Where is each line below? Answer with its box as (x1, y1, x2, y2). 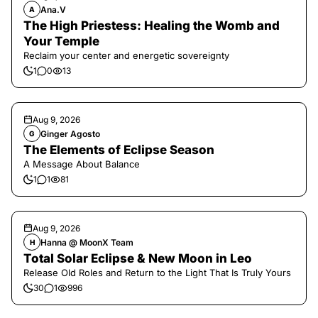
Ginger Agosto (40, 128, 100, 139)
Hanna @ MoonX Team (40, 236, 133, 248)
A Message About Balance (23, 158, 140, 170)
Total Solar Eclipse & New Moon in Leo (23, 251, 252, 265)
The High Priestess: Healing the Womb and (23, 18, 280, 33)
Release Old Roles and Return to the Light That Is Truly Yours (23, 267, 291, 278)
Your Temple (23, 34, 99, 48)
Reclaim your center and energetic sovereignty (23, 50, 229, 61)
